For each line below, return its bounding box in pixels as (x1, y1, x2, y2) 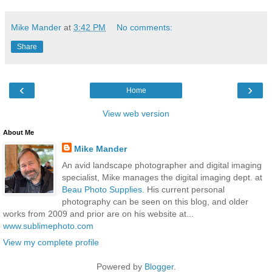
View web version (103, 108, 169, 118)
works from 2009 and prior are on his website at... (3, 208, 194, 219)
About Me (3, 128, 34, 136)
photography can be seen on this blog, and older (61, 196, 248, 206)
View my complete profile (3, 237, 99, 247)
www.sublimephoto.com (3, 220, 93, 231)
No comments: (117, 22, 173, 32)
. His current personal (141, 184, 225, 194)
